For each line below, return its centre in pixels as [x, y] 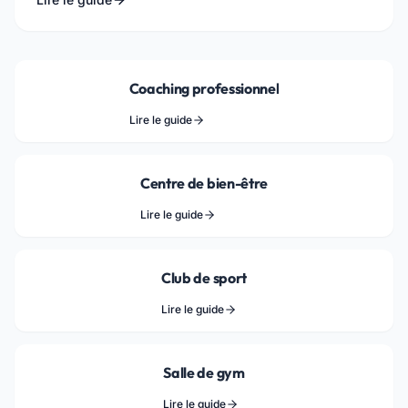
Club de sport [204, 278]
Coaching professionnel [204, 88]
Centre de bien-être [204, 183]
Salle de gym [204, 372]
